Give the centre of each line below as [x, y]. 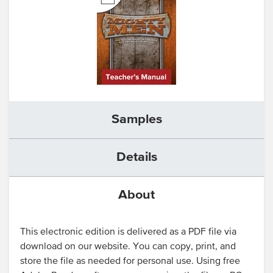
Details [136, 157]
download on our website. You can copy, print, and [128, 247]
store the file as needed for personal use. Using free [130, 261]
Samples [136, 119]
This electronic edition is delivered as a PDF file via [128, 232]
